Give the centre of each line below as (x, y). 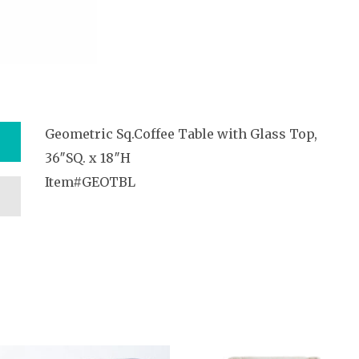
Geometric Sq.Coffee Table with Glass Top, (181, 133)
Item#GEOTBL (90, 182)
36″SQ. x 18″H (88, 157)
